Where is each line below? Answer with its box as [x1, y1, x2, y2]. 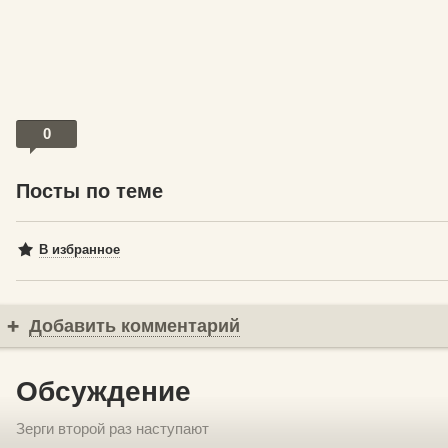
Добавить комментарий [29, 316, 240, 337]
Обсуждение [16, 376, 191, 408]
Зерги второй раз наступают [16, 420, 209, 438]
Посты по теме [16, 180, 163, 203]
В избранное [39, 242, 120, 258]
